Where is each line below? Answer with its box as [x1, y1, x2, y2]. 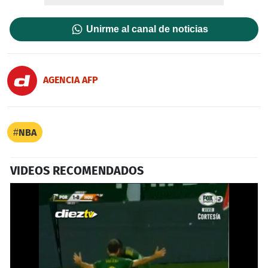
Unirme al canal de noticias [86, 24, 209, 35]
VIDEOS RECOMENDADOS [10, 163, 144, 178]
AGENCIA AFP [43, 74, 98, 86]
